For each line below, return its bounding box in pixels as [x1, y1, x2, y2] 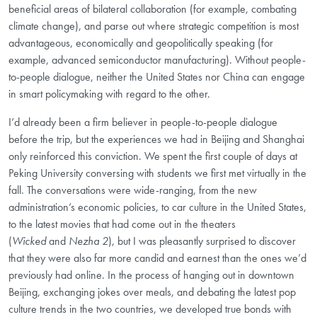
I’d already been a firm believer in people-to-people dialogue [8, 115, 277, 130]
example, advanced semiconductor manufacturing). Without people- [8, 52, 306, 68]
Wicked [12, 234, 49, 249]
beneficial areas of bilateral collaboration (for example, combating [8, 1, 296, 17]
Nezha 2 [69, 234, 108, 249]
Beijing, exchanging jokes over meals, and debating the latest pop [8, 284, 296, 300]
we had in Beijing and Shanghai [164, 132, 304, 147]
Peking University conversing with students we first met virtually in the [8, 166, 306, 181]
